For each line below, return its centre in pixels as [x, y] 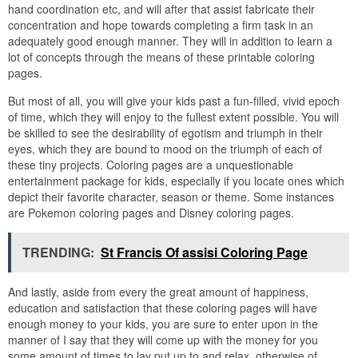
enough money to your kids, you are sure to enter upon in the [163, 324]
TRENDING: [58, 252]
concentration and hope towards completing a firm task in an [161, 25]
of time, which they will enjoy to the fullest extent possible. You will [173, 117]
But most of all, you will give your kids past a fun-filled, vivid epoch [174, 101]
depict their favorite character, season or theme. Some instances [171, 197]
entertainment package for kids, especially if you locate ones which [176, 181]
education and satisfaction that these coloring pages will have [163, 308]
